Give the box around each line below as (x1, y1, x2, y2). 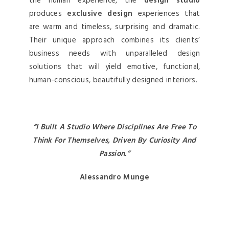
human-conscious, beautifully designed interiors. (29, 74, 197, 87)
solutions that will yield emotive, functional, (29, 61, 200, 74)
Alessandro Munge (80, 171, 149, 184)
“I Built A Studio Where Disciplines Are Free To (32, 121, 197, 134)
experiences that (132, 8, 200, 20)
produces (29, 8, 67, 20)
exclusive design (67, 8, 133, 20)
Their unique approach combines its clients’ (29, 34, 200, 47)
